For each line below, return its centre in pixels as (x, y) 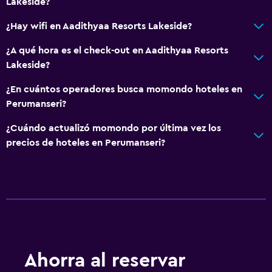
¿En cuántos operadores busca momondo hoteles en (124, 89)
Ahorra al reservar (105, 260)
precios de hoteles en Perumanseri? (86, 142)
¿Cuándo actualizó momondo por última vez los (114, 128)
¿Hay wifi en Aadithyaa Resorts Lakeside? (99, 26)
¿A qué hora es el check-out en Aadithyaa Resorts (117, 50)
